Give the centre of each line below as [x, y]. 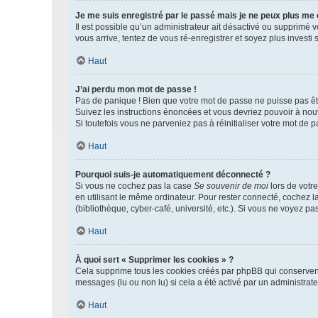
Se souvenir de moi [231, 186]
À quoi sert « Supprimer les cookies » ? [154, 260]
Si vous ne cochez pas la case [135, 186]
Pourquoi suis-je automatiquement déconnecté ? [173, 175]
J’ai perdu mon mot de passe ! [136, 89]
